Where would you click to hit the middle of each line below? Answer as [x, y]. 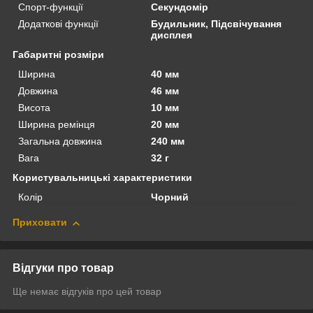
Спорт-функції [51, 7]
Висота [34, 108]
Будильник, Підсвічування [217, 24]
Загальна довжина [60, 141]
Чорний [170, 197]
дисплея [172, 35]
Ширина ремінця [57, 125]
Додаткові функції [58, 24]
